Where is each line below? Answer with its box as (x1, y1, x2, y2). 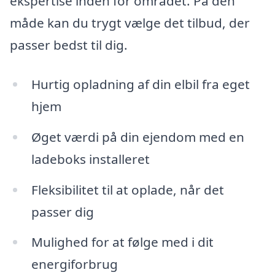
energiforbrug (31, 255, 118, 273)
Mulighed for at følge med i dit (31, 233, 214, 251)
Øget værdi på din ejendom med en (31, 128, 244, 145)
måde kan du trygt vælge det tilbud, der (10, 14, 250, 32)
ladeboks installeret (31, 150, 150, 168)
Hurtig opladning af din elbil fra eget (31, 75, 250, 93)
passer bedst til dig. (10, 36, 128, 54)
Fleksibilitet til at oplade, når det (31, 180, 224, 198)
